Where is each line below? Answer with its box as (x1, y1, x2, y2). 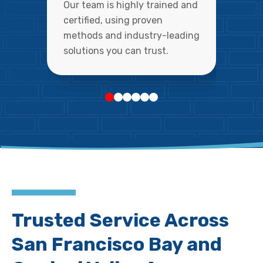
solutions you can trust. (63, 45, 168, 56)
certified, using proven (63, 15, 163, 26)
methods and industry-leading (63, 30, 200, 41)
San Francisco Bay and (12, 233, 222, 255)
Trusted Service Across (12, 209, 229, 231)
